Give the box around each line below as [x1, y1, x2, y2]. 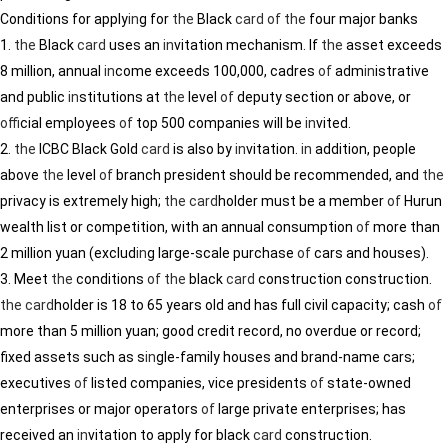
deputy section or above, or [234, 89, 411, 105]
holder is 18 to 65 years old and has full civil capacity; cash [54, 297, 428, 313]
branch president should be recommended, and [113, 167, 422, 183]
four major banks [306, 11, 418, 27]
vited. [316, 115, 351, 131]
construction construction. [255, 271, 432, 287]
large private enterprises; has [215, 401, 406, 417]
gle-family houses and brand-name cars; [156, 349, 415, 365]
